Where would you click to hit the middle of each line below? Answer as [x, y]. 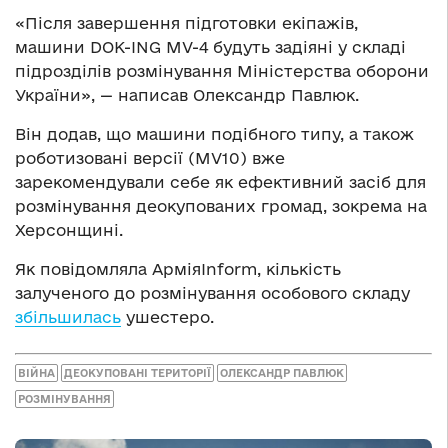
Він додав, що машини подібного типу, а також [214, 134]
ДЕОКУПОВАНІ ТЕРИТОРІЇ [137, 372]
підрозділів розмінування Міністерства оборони [222, 71]
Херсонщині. [69, 230]
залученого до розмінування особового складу [212, 293]
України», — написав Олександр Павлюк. [187, 95]
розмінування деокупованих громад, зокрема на [221, 206]
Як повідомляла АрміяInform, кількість [178, 269]
